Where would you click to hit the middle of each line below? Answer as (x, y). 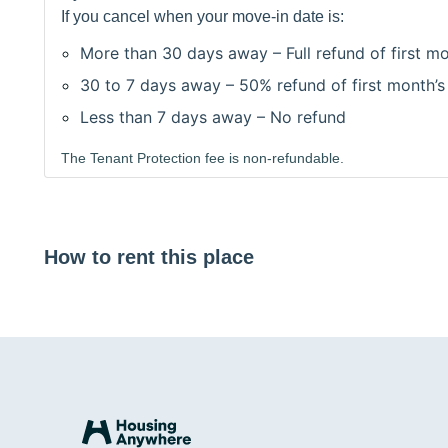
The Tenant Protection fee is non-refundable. (202, 158)
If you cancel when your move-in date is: (202, 16)
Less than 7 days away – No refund (213, 116)
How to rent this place (149, 256)
